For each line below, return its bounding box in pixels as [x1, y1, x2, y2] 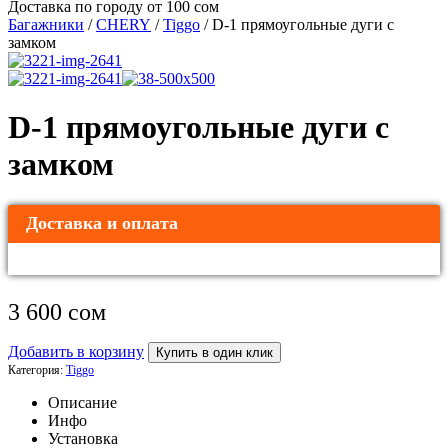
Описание [48, 394, 117, 412]
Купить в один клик [156, 345, 273, 361]
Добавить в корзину [8, 343, 144, 361]
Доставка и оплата [25, 213, 178, 234]
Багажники [8, 15, 84, 33]
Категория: [8, 363, 66, 378]
